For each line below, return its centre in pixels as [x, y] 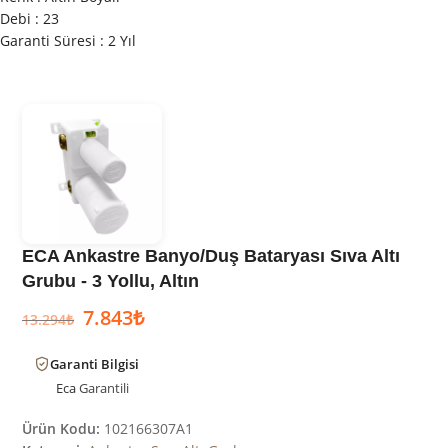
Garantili [102, 388]
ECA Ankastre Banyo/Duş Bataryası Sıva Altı [211, 256]
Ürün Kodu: [61, 429]
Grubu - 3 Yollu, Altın [110, 281]
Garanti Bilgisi [94, 364]
